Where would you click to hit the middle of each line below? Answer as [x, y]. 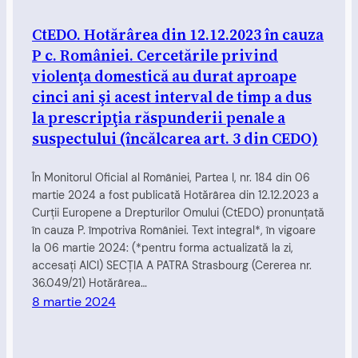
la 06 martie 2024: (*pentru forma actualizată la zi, [163, 248]
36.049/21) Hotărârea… [89, 283]
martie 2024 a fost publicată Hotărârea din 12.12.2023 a [175, 195]
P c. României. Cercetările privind [155, 55]
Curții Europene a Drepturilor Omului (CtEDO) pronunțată [178, 213]
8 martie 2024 [74, 302]
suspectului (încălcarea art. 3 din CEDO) [175, 138]
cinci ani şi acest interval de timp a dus [172, 96]
